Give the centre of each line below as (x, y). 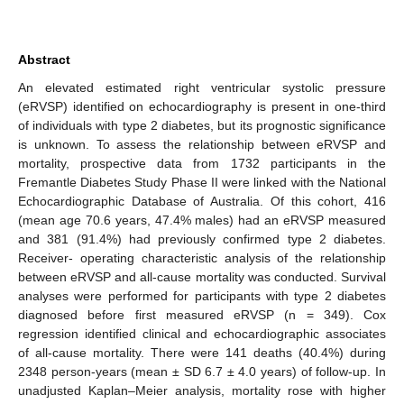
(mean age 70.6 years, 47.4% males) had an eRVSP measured (202, 220)
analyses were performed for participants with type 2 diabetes (202, 295)
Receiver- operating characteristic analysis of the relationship (202, 257)
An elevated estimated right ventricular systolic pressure (202, 87)
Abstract (44, 59)
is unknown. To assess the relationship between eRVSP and (202, 144)
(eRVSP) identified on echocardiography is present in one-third (202, 106)
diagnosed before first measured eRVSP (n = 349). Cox (202, 314)
